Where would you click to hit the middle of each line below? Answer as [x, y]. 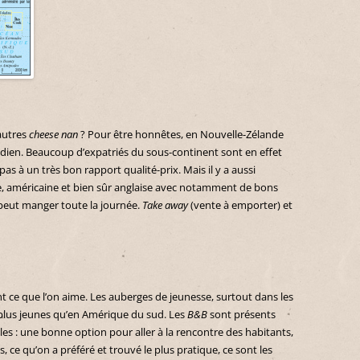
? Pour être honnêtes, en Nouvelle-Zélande [181, 134]
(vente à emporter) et [240, 205]
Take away [165, 205]
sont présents [241, 314]
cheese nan [53, 134]
